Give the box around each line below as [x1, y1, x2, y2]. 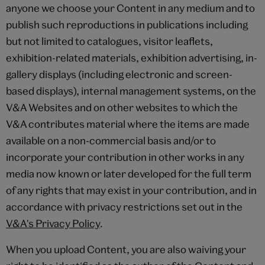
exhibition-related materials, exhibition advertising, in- [6, 51, 257, 64]
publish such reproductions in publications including [6, 18, 248, 31]
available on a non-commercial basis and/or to [6, 134, 216, 147]
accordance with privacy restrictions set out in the [6, 200, 243, 213]
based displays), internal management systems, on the [6, 84, 256, 97]
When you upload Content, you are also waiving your [6, 243, 246, 256]
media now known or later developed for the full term [6, 167, 251, 180]
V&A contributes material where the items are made [6, 117, 250, 130]
